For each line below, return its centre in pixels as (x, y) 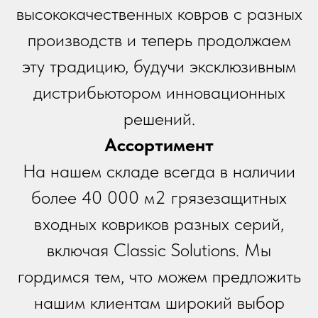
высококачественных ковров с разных (159, 13)
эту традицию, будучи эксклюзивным (159, 66)
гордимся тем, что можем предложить (159, 276)
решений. (159, 118)
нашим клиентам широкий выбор (159, 302)
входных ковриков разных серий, (159, 223)
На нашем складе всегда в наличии (159, 171)
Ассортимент (159, 144)
